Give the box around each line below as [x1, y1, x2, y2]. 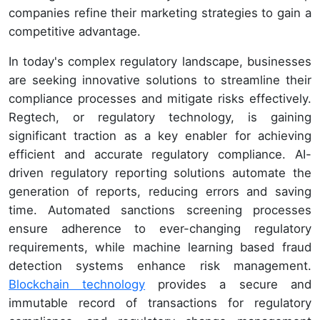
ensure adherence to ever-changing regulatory [9, 221, 311, 236]
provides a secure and [145, 276, 311, 291]
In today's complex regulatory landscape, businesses [9, 54, 311, 69]
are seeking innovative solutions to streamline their [9, 72, 311, 87]
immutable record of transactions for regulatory [9, 295, 311, 310]
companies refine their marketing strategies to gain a [9, 5, 311, 20]
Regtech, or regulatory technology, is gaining [9, 109, 311, 124]
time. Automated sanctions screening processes [9, 202, 311, 217]
